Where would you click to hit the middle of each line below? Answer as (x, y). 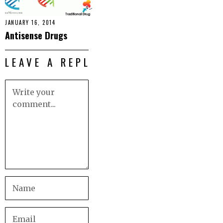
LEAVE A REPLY (51, 62)
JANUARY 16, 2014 (30, 23)
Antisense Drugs (36, 35)
